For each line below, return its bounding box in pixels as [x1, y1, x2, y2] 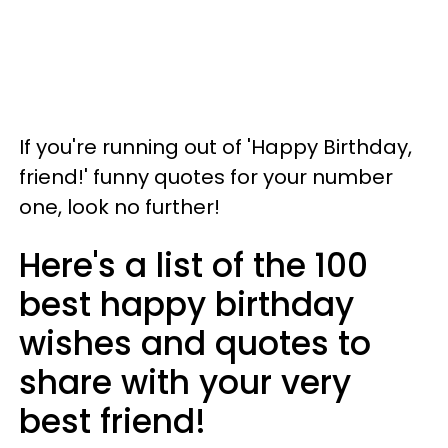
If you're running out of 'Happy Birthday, [19, 132, 412, 161]
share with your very [19, 358, 351, 406]
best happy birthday [19, 280, 354, 328]
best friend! [19, 397, 206, 445]
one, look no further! [19, 192, 220, 221]
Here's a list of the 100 [19, 241, 368, 289]
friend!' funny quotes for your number [19, 162, 393, 191]
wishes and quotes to [19, 319, 371, 367]
